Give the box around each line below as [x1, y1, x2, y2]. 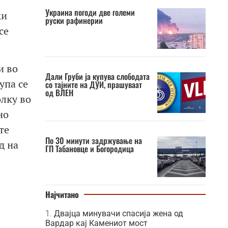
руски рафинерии [45, 14, 103, 26]
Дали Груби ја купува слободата [45, 70, 150, 82]
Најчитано [45, 188, 79, 201]
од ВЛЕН [45, 87, 73, 99]
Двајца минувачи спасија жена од [53, 209, 183, 218]
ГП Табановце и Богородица [45, 142, 134, 155]
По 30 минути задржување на [45, 134, 142, 147]
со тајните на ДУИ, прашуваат [45, 78, 142, 91]
